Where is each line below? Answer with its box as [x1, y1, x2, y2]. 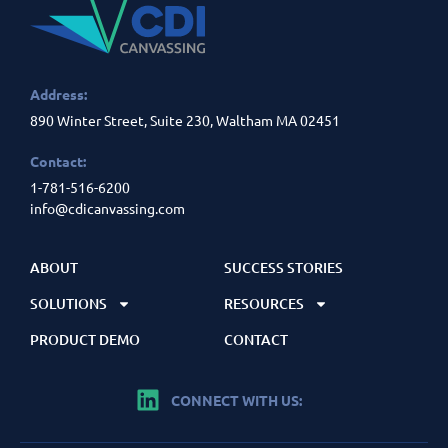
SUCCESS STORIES [224, 258, 343, 278]
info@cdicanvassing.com [30, 199, 185, 218]
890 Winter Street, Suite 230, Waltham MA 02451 [30, 111, 340, 130]
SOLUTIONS [30, 294, 107, 314]
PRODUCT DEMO [30, 330, 140, 350]
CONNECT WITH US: [171, 390, 302, 409]
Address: [30, 85, 87, 104]
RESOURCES [224, 294, 304, 314]
